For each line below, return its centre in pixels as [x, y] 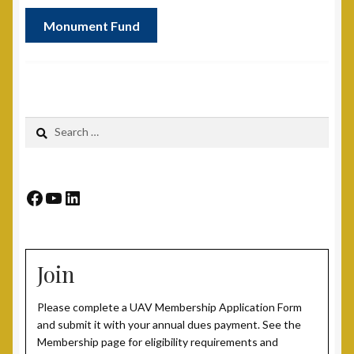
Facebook [67, 197]
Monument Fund [91, 25]
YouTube [81, 197]
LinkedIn [100, 197]
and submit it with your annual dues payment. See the [169, 324]
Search [41, 124]
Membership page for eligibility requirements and [158, 342]
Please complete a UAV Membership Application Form [169, 307]
